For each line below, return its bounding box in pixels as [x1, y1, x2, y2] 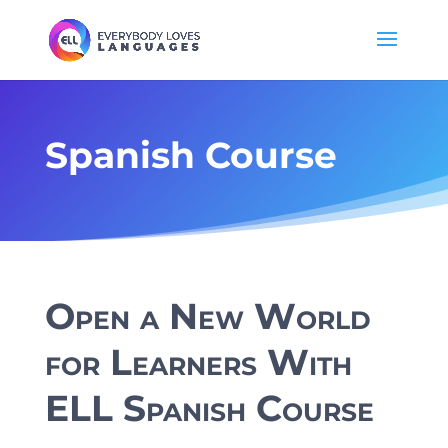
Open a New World [44, 294, 371, 338]
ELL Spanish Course [44, 386, 374, 430]
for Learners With [44, 340, 352, 384]
